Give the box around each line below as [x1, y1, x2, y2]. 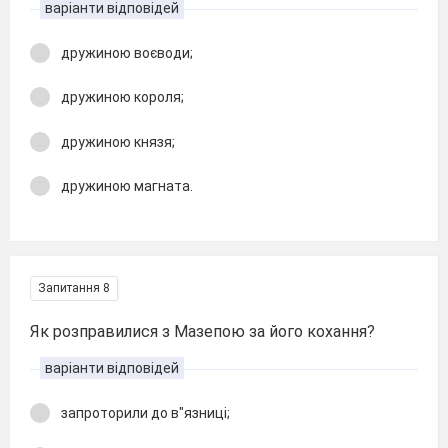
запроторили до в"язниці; [61, 404, 230, 421]
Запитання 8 [38, 280, 110, 295]
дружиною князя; [61, 133, 175, 150]
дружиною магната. [61, 178, 193, 194]
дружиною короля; [61, 89, 184, 105]
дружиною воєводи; [61, 44, 193, 61]
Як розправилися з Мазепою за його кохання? [30, 321, 375, 341]
